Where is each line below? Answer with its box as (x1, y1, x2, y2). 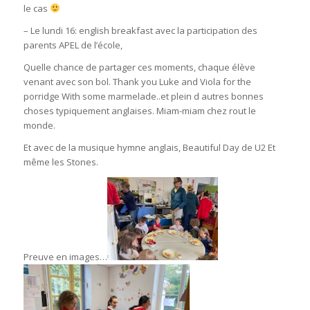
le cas (23, 2, 50, 15)
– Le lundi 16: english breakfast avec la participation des (23, 24, 257, 37)
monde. (23, 119, 55, 132)
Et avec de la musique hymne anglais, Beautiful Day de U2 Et (23, 141, 275, 154)
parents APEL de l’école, (23, 39, 122, 52)
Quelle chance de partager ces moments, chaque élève (23, 61, 255, 74)
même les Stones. (23, 156, 98, 169)
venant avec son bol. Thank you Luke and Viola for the (23, 75, 251, 89)
